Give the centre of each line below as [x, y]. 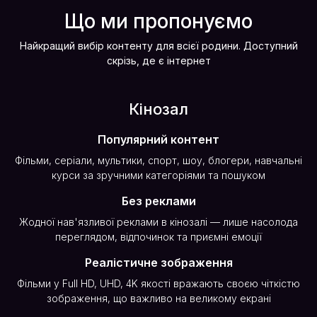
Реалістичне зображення [158, 263]
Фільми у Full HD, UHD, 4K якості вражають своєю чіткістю [158, 283]
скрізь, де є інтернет [158, 60]
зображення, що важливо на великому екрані [158, 298]
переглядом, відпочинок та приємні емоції [158, 237]
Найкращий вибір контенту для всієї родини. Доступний [158, 46]
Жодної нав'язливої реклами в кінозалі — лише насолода [158, 222]
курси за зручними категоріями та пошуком [158, 175]
